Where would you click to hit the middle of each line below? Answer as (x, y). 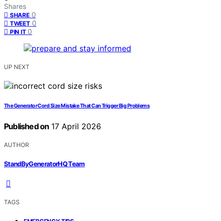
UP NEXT (17, 67)
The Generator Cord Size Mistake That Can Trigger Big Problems (77, 106)
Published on (27, 127)
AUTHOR (17, 145)
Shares (15, 6)
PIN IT (18, 32)
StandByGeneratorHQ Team (44, 164)
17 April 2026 (75, 127)
